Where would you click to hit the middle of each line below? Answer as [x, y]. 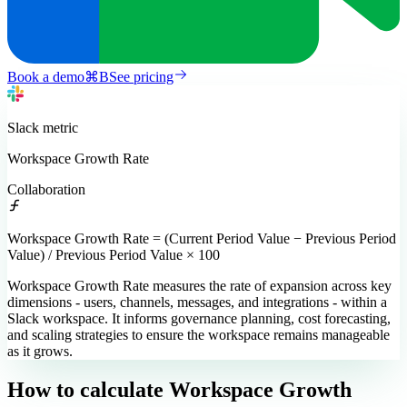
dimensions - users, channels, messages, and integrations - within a [197, 303]
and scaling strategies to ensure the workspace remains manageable [199, 335]
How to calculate [85, 390]
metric [59, 128]
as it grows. [40, 352]
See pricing [141, 77]
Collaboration [46, 190]
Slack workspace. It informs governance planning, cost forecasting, [199, 319]
